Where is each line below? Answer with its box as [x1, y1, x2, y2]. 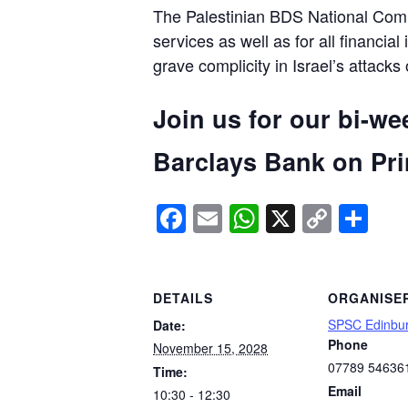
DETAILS [153, 289, 213, 308]
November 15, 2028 [153, 339, 268, 358]
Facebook [186, 197, 314, 240]
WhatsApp [259, 197, 393, 240]
